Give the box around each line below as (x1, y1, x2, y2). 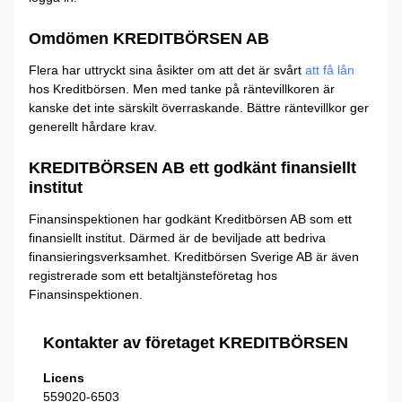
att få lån (305, 63, 354, 77)
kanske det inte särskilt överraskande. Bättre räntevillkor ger (29, 100, 369, 115)
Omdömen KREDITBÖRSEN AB (29, 30, 269, 48)
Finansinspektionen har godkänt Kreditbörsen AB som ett (29, 212, 352, 226)
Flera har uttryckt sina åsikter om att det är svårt (29, 63, 305, 77)
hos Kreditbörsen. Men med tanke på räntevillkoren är (29, 82, 335, 96)
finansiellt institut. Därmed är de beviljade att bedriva (29, 231, 326, 245)
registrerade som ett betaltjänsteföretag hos (29, 268, 277, 283)
